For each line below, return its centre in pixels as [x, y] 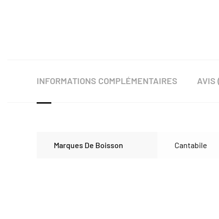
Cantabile [191, 145]
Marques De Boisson [88, 145]
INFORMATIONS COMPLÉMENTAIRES [107, 81]
